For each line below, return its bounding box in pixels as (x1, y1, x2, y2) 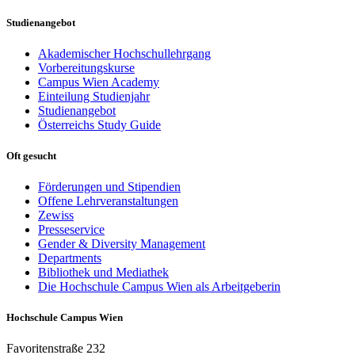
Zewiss (38, 208, 74, 223)
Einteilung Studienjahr (38, 89, 150, 103)
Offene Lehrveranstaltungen (38, 194, 178, 208)
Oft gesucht (6, 149, 56, 162)
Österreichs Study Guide (38, 117, 161, 132)
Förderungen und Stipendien (38, 180, 181, 194)
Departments (38, 251, 101, 265)
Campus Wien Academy (38, 74, 159, 89)
